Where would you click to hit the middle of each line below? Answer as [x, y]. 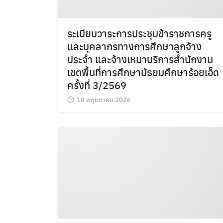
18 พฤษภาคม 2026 [104, 99]
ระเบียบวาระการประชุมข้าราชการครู [139, 33]
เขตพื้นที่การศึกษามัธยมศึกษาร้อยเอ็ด [143, 72]
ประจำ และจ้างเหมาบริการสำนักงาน [140, 59]
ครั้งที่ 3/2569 [97, 85]
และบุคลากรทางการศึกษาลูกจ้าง [134, 46]
